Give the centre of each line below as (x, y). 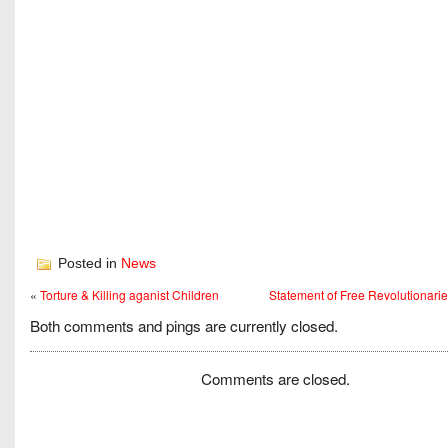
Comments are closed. (275, 378)
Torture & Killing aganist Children (129, 295)
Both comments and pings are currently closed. (184, 325)
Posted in (87, 263)
